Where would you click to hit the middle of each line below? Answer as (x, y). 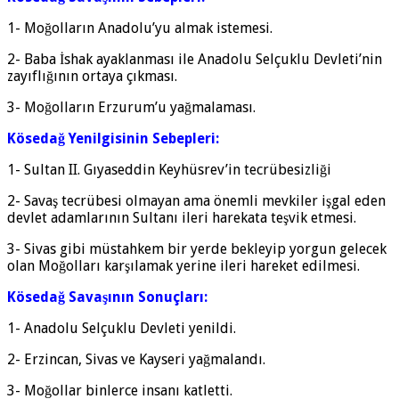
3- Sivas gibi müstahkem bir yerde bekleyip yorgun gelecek (197, 248)
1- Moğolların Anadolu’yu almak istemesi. (140, 28)
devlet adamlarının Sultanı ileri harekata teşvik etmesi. (182, 217)
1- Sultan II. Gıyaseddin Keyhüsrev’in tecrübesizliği (169, 169)
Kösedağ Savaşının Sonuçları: (107, 297)
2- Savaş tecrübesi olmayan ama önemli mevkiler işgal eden (196, 200)
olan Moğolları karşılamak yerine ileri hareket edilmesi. (183, 265)
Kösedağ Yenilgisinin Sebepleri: (113, 138)
